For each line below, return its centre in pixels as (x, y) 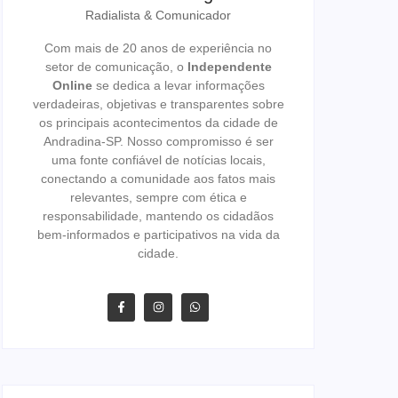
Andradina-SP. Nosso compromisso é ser (158, 141)
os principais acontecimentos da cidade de (158, 123)
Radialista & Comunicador (158, 15)
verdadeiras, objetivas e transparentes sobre (158, 104)
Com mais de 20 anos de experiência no (158, 48)
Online (72, 85)
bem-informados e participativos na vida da (158, 235)
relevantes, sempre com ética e (158, 197)
